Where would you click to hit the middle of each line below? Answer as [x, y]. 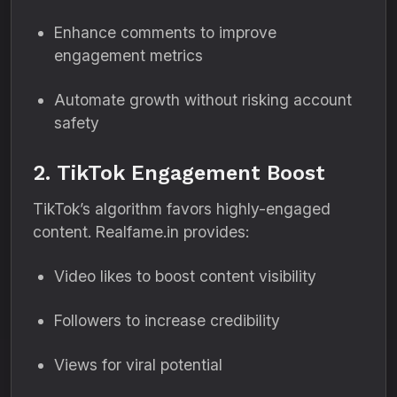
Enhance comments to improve [165, 32]
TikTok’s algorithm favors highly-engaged [182, 209]
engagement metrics [128, 55]
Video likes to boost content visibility [185, 276]
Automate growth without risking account [203, 100]
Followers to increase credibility [167, 320]
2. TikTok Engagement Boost [179, 173]
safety [77, 123]
